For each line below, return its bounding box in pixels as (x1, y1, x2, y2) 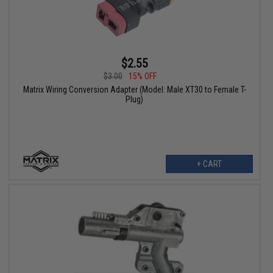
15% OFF (128, 71, 157, 82)
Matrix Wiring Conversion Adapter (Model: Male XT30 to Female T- (23, 85, 246, 95)
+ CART (196, 159, 222, 169)
